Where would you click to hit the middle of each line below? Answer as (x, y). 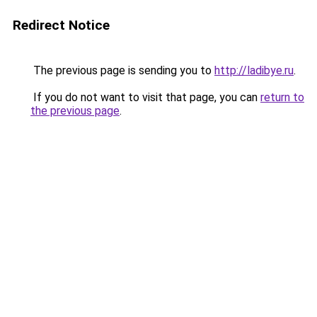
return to (282, 97)
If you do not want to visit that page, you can (145, 97)
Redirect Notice (61, 25)
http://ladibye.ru (254, 70)
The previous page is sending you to (122, 70)
